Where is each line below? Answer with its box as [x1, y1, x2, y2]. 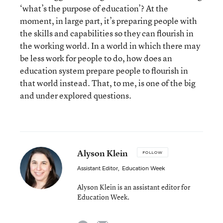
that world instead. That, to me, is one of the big [20, 77, 196, 89]
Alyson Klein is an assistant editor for [77, 182, 190, 192]
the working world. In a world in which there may [20, 39, 200, 51]
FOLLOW [142, 149, 163, 155]
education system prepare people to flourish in [20, 64, 188, 76]
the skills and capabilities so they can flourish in [20, 27, 194, 39]
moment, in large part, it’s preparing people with [20, 14, 197, 26]
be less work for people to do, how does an [20, 52, 172, 64]
